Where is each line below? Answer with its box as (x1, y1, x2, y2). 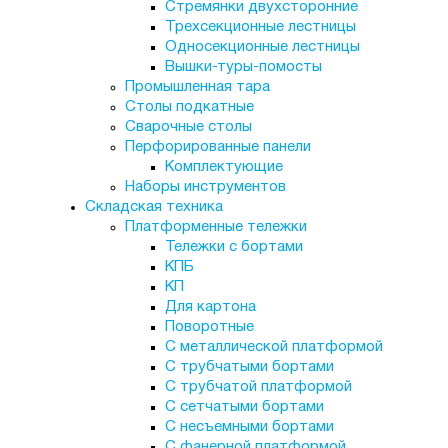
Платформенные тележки (124, 220, 307, 234)
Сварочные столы (124, 120, 252, 134)
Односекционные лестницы (164, 40, 360, 54)
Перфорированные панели (124, 140, 311, 154)
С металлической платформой (164, 340, 383, 354)
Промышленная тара (124, 80, 270, 94)
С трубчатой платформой (164, 380, 352, 394)
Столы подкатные (124, 100, 254, 114)
